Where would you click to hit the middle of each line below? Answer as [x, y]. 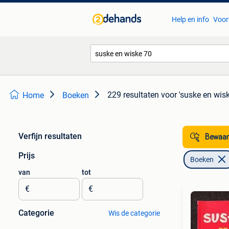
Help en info [190, 19]
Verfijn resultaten [50, 136]
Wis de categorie [134, 213]
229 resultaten [133, 95]
